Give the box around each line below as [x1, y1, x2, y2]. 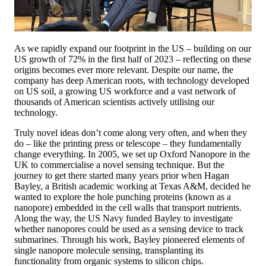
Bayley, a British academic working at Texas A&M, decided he [14, 181, 251, 192]
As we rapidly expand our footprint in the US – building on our [14, 43, 251, 54]
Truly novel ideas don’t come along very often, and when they [14, 128, 247, 138]
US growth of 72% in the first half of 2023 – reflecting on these [14, 54, 251, 65]
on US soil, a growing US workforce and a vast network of [14, 86, 236, 97]
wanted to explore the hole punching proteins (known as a [14, 192, 231, 202]
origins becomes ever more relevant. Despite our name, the [14, 65, 233, 75]
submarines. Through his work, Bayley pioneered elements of [14, 235, 245, 245]
